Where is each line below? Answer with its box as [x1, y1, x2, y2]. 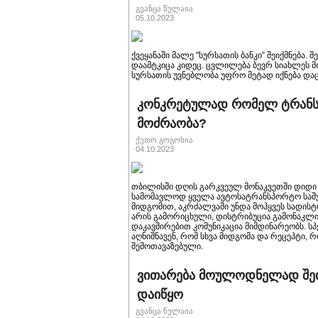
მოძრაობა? [137, 116, 207, 131]
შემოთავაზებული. [131, 241, 203, 251]
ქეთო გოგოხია [136, 136, 193, 144]
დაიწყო [137, 287, 183, 302]
